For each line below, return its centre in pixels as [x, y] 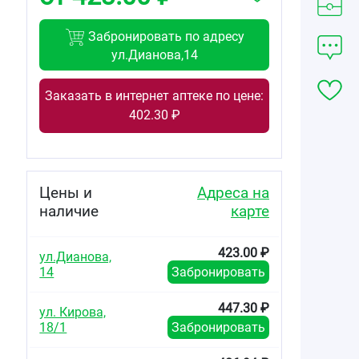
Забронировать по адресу [164, 36]
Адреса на [233, 192]
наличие [69, 211]
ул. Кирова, [73, 312]
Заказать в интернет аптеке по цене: [155, 95]
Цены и [66, 192]
